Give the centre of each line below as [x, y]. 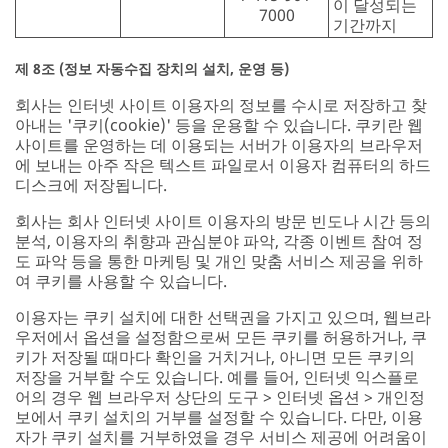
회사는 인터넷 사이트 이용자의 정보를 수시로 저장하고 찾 [221, 104]
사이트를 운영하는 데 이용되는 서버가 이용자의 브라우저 [219, 144]
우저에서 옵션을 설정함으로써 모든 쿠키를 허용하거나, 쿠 [221, 336]
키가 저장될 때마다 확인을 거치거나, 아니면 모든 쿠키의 [215, 356]
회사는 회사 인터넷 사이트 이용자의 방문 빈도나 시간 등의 [223, 220]
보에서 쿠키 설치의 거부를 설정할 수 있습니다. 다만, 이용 [219, 416]
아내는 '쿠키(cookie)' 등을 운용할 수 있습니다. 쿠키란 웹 [219, 124]
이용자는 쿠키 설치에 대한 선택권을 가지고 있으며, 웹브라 [223, 316]
